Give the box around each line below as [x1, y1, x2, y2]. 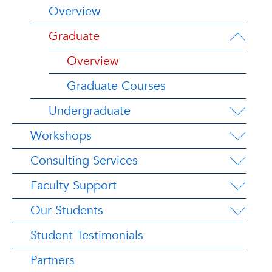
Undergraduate [49, 103, 131, 119]
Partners [30, 252, 75, 268]
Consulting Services [30, 152, 138, 169]
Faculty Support [30, 177, 117, 194]
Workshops [30, 127, 92, 144]
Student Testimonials [30, 227, 143, 243]
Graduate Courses [67, 78, 166, 94]
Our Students [30, 202, 103, 219]
